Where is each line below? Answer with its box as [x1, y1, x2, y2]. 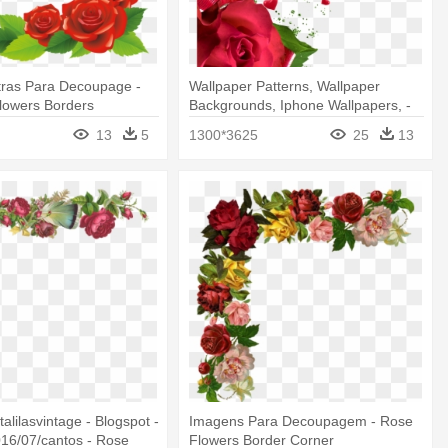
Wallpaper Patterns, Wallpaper [189, 78, 381, 95]
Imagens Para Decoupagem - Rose [189, 412, 414, 429]
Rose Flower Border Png [189, 116, 346, 133]
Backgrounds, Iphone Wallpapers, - [189, 97, 412, 114]
